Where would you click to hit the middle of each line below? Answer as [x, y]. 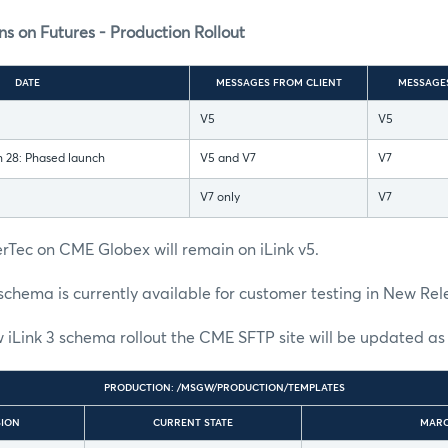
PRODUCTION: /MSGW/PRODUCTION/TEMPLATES [224, 388]
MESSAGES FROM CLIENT [278, 83]
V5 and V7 [228, 159]
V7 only [220, 198]
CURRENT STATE [193, 423]
